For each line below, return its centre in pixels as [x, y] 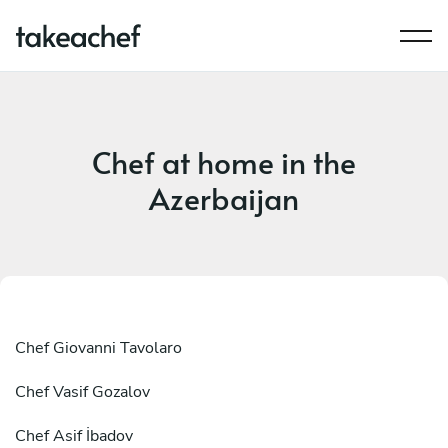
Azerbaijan [224, 197]
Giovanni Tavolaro [117, 348]
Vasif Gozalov [101, 392]
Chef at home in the [224, 161]
